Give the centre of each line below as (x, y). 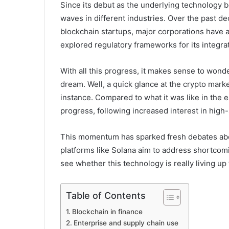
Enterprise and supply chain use (126, 223)
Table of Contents (106, 196)
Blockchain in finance (107, 212)
